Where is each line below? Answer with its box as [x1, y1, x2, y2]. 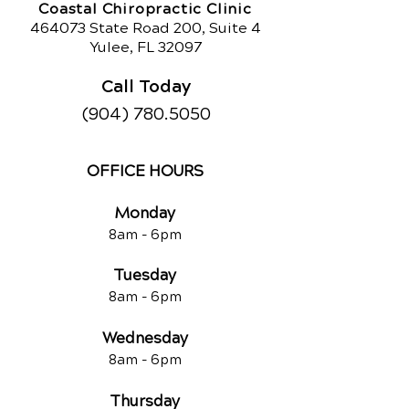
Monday [114, 204, 175, 223]
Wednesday [101, 329, 188, 348]
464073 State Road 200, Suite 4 [29, 19, 261, 37]
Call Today [101, 71, 191, 99]
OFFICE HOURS [86, 162, 204, 181]
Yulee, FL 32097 [89, 38, 202, 56]
